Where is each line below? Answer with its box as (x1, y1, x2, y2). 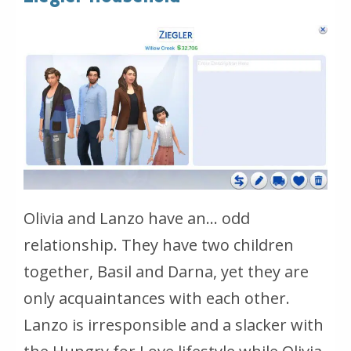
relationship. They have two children (24, 233, 294, 255)
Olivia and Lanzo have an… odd (24, 207, 250, 229)
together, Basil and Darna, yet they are (24, 260, 309, 282)
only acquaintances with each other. (24, 287, 290, 309)
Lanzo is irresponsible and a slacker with (24, 313, 324, 335)
